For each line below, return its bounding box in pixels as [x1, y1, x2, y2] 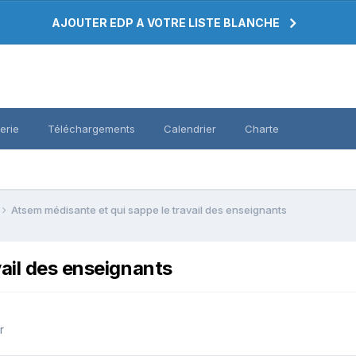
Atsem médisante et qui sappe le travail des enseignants [11, 203, 287, 216]
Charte [245, 122, 279, 135]
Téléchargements [48, 122, 135, 135]
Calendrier [164, 122, 216, 135]
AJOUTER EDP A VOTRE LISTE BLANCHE [52, 16, 280, 29]
